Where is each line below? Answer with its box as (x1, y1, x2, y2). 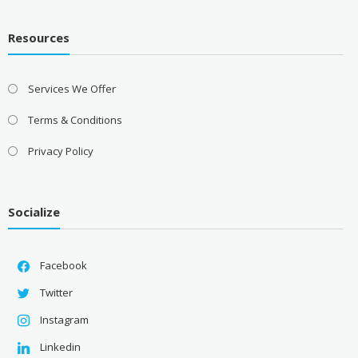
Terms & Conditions (27, 112, 122, 127)
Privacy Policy (27, 143, 93, 158)
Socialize (7, 204, 60, 221)
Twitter (39, 285, 73, 300)
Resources (7, 29, 70, 46)
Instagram (39, 312, 89, 328)
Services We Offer (27, 81, 116, 96)
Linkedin (39, 340, 81, 355)
